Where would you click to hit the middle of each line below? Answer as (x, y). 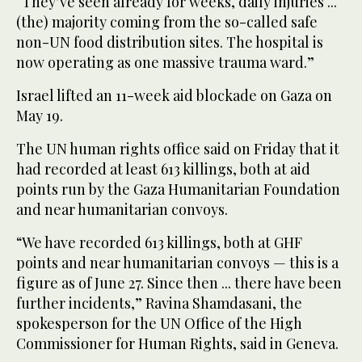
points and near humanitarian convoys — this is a (177, 262)
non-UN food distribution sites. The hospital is (170, 42)
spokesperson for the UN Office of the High (159, 323)
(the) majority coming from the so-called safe (167, 21)
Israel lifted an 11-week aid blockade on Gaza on (174, 95)
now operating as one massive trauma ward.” (165, 62)
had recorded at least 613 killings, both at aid (163, 168)
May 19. (40, 115)
